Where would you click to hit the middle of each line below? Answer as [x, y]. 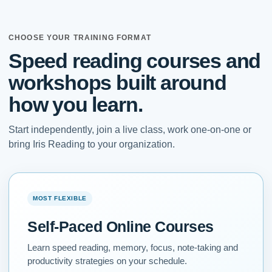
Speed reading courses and [135, 61]
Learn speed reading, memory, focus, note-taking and [133, 248]
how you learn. [76, 105]
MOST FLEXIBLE [60, 199]
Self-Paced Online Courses [121, 227]
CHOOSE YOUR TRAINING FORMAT [80, 38]
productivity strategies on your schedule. [107, 261]
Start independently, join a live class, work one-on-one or [130, 130]
